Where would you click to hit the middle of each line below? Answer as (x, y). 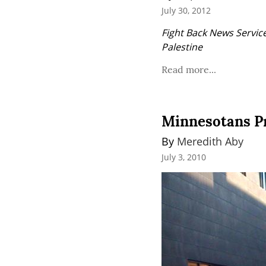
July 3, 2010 (184, 157)
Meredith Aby (210, 141)
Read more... (189, 69)
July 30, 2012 (186, 10)
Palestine (182, 47)
